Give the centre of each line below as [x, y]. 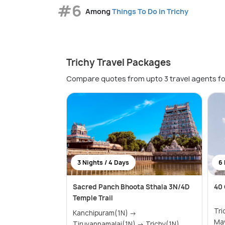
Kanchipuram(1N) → [105, 213]
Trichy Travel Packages [119, 62]
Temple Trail [93, 198]
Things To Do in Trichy [150, 11]
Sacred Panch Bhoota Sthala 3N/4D [131, 187]
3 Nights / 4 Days [103, 162]
